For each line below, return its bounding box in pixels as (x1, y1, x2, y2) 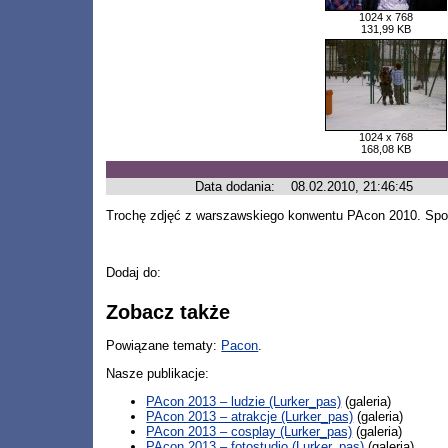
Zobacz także (106, 301, 231, 324)
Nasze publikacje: (106, 366, 210, 381)
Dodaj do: (106, 265, 162, 281)
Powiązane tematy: (106, 337, 222, 353)
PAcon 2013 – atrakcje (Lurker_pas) (146, 409, 354, 425)
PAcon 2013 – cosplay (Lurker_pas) (146, 424, 353, 440)
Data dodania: (195, 179, 276, 195)
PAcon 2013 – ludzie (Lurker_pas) (146, 394, 342, 410)
